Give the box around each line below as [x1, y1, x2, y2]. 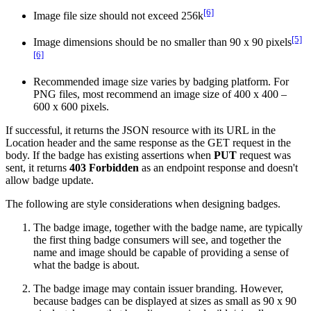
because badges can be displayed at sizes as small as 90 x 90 [33, 294, 296, 307]
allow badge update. [6, 174, 94, 186]
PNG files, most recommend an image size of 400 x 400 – [33, 87, 287, 100]
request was [237, 149, 291, 161]
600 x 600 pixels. [33, 100, 109, 112]
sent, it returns [6, 161, 69, 174]
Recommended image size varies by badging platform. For [33, 75, 289, 87]
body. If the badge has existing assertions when [6, 149, 214, 161]
